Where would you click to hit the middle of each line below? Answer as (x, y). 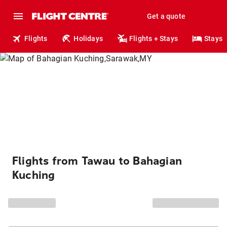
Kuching (34, 175)
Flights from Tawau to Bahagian (97, 161)
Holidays (88, 39)
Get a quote (166, 16)
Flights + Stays (154, 39)
